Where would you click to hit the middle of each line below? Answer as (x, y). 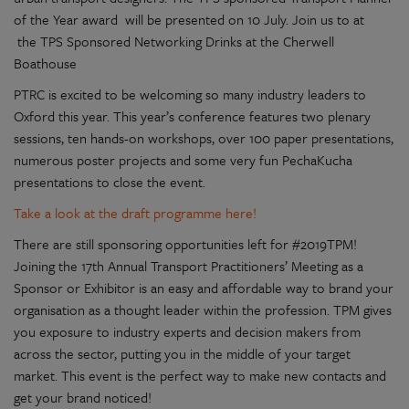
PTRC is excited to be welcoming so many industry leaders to (190, 94)
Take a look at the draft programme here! (135, 212)
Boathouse (45, 63)
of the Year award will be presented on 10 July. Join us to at (189, 19)
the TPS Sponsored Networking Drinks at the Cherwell (174, 41)
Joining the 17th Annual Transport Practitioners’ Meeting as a (189, 265)
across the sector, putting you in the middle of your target (182, 353)
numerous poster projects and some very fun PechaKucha (183, 159)
